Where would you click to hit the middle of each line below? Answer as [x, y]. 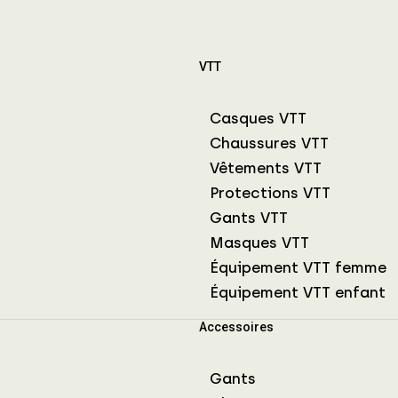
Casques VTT [258, 118]
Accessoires [236, 326]
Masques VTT [259, 242]
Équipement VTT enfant [298, 292]
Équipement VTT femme [298, 267]
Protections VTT [270, 192]
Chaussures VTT [269, 143]
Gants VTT [249, 217]
